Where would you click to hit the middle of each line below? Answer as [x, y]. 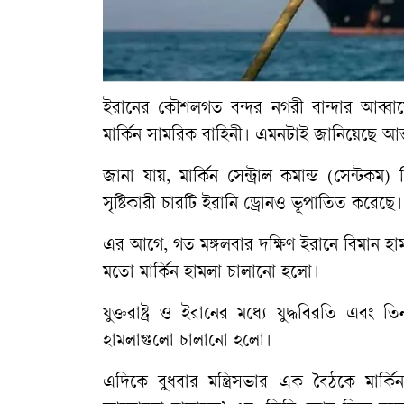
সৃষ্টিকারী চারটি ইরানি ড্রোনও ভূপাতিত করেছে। [252, 206]
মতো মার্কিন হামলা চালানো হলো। [211, 274]
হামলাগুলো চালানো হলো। [187, 343]
